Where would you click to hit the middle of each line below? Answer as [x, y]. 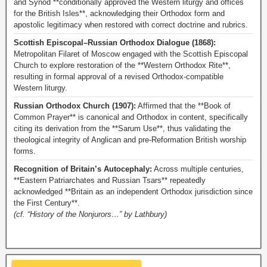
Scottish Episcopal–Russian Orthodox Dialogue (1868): [115, 43]
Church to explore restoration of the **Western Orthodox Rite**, [122, 65]
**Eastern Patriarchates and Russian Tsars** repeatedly [110, 180]
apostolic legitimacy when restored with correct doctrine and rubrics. [131, 25]
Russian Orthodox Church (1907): [75, 106]
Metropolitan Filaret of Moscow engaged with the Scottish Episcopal [131, 54]
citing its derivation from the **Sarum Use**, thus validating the [122, 128]
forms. [25, 151]
